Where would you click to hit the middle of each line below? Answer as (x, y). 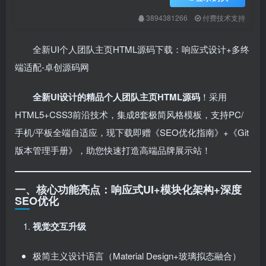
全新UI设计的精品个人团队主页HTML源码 (116, 97)
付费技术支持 (224, 18)
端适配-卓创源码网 (52, 67)
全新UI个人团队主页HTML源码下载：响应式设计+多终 (141, 49)
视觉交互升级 (59, 226)
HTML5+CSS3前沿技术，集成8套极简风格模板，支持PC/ (129, 114)
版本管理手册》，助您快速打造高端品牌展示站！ (113, 150)
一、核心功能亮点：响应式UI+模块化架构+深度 (128, 189)
